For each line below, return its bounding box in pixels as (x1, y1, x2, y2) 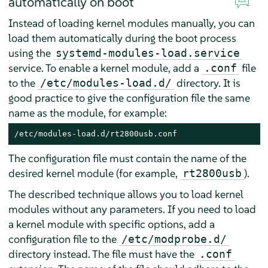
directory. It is (173, 75, 240, 90)
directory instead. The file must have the (8, 246, 197, 261)
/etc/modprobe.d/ (121, 232, 227, 245)
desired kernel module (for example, (8, 166, 180, 180)
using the (8, 45, 53, 60)
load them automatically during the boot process (8, 31, 236, 45)
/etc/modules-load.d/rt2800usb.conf (14, 129, 177, 138)
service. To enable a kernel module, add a (8, 60, 202, 75)
